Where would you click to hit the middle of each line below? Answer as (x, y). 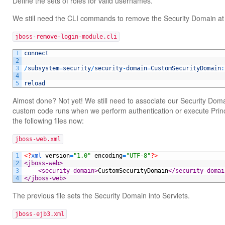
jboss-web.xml (38, 139)
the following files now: (48, 121)
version (58, 156)
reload (35, 83)
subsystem (43, 68)
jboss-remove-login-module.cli (66, 37)
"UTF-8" (138, 156)
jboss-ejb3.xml (40, 214)
